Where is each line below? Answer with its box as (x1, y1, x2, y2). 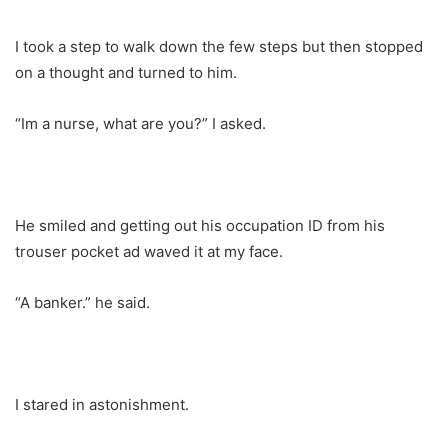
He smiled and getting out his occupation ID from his (15, 215, 385, 235)
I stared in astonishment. (15, 394, 189, 414)
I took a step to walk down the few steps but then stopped (15, 36, 423, 56)
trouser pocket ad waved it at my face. (15, 241, 283, 261)
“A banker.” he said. (15, 292, 150, 312)
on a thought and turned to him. (15, 62, 237, 82)
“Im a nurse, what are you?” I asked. (15, 113, 266, 133)
